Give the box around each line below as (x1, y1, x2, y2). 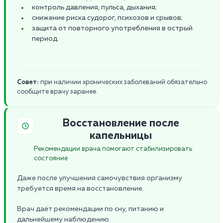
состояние (34, 155, 68, 162)
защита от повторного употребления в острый (32, 24, 193, 32)
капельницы (90, 130, 152, 141)
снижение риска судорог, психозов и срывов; (32, 14, 183, 21)
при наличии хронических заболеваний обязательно (39, 79, 207, 86)
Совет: (17, 79, 39, 86)
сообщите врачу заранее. (17, 88, 98, 95)
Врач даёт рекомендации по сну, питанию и (17, 205, 164, 213)
